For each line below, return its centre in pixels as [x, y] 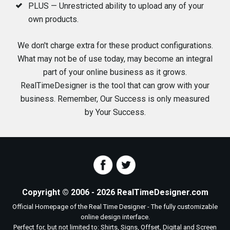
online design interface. [115, 217]
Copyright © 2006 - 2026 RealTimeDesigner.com [115, 192]
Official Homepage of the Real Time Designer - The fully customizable [115, 207]
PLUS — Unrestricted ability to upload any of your [116, 6]
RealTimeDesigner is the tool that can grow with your [115, 85]
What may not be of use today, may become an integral [115, 59]
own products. [54, 19]
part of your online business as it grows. [115, 72]
